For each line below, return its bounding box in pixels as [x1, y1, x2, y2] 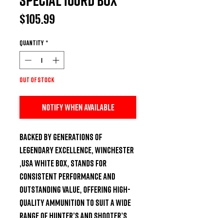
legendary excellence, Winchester [19, 144, 134, 155]
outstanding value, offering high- [19, 183, 130, 195]
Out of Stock [19, 75, 54, 84]
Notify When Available [41, 101, 114, 112]
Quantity [19, 38, 44, 47]
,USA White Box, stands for [19, 157, 107, 168]
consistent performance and [19, 170, 115, 182]
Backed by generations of [19, 131, 102, 142]
